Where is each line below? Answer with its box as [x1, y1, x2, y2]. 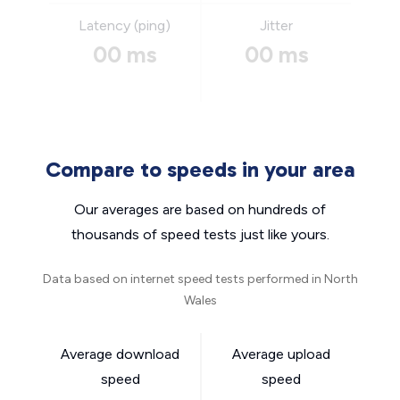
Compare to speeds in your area [45, 156, 355, 182]
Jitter [260, 17, 293, 34]
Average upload [231, 346, 330, 362]
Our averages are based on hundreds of [74, 201, 326, 218]
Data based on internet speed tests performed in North [42, 271, 358, 287]
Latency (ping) [79, 17, 171, 34]
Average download [61, 346, 179, 362]
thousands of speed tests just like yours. [71, 226, 329, 243]
